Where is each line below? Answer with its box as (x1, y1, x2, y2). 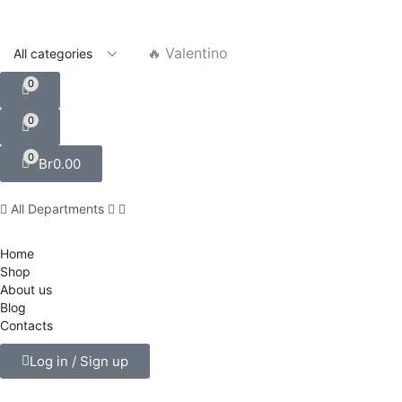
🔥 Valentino (146, 45, 228, 62)
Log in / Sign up (30, 352, 128, 370)
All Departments (11, 200, 104, 216)
